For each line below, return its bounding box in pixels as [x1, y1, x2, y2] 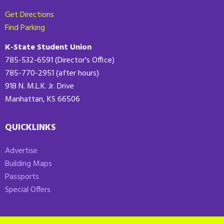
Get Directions [5, 8, 54, 22]
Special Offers [5, 183, 50, 197]
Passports [5, 170, 39, 184]
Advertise [5, 144, 37, 158]
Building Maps [5, 157, 52, 171]
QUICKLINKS [5, 120, 55, 135]
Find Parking [5, 21, 45, 35]
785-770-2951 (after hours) [5, 67, 99, 80]
